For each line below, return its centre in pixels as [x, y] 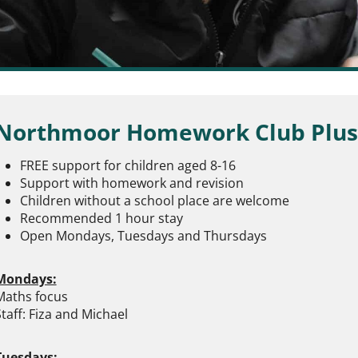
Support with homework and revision [131, 183]
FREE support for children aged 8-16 [127, 165]
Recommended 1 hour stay [101, 218]
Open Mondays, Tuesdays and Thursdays [143, 236]
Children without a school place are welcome [154, 201]
